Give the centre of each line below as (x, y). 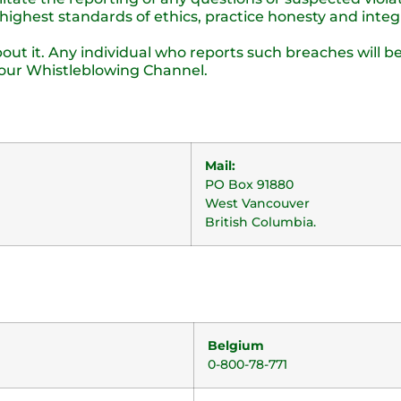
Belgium (236, 346)
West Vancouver (257, 203)
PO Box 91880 (249, 184)
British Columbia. (260, 222)
